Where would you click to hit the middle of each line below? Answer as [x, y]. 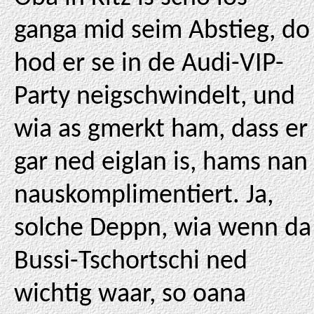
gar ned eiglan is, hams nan [161, 163]
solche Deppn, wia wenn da [163, 229]
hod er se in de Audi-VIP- [149, 64]
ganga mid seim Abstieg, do [162, 31]
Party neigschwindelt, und [155, 97]
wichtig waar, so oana [130, 295]
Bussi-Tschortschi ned [131, 262]
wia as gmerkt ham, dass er [161, 130]
